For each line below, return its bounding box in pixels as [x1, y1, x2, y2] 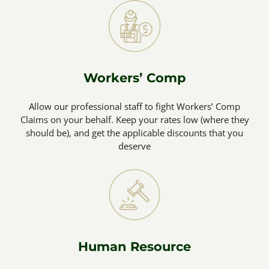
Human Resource [78, 238, 191, 254]
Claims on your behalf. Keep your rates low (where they [20, 113, 249, 125]
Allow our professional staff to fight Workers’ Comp [29, 100, 240, 112]
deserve [118, 139, 151, 152]
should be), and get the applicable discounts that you [26, 126, 243, 139]
